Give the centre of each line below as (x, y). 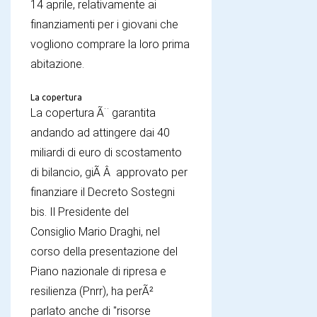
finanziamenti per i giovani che (104, 24)
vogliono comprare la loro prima (110, 44)
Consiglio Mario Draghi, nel (95, 231)
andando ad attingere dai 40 (100, 132)
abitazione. (57, 64)
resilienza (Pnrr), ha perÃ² (92, 291)
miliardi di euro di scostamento (106, 152)
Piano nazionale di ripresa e (98, 271)
